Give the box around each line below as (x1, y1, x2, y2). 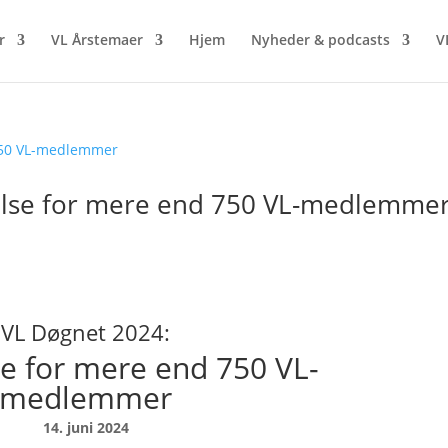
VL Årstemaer (50, 30, 143, 49)
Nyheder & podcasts (250, 30, 390, 49)
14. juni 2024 (42, 417, 129, 437)
